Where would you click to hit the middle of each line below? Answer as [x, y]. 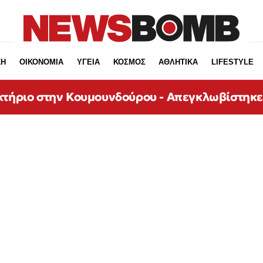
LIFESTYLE [233, 62]
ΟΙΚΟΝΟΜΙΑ [41, 62]
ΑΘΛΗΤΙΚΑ [178, 62]
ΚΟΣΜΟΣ [129, 62]
